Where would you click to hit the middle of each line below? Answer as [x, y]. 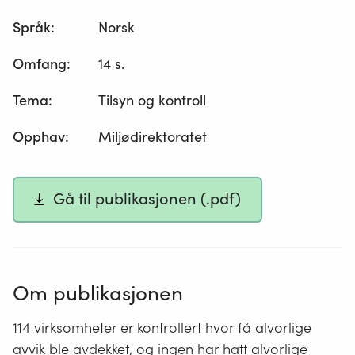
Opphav [39, 137]
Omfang [40, 64]
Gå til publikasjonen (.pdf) [147, 199]
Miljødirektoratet [153, 137]
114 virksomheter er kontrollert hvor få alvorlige [162, 327]
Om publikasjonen [98, 292]
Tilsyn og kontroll [153, 101]
